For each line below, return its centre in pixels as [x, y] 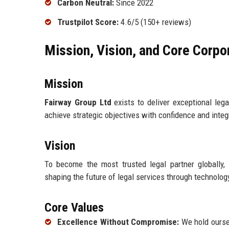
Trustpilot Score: [88, 22]
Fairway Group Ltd [78, 102]
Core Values [74, 207]
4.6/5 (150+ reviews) [155, 22]
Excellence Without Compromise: [118, 222]
